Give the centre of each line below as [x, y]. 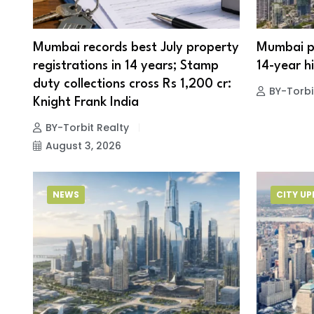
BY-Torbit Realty [87, 128]
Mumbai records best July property [136, 48]
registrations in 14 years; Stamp [126, 66]
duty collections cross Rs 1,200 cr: [132, 84]
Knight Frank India [86, 103]
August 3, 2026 [83, 146]
